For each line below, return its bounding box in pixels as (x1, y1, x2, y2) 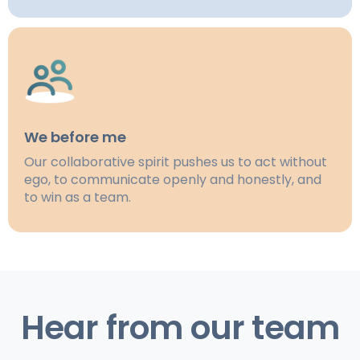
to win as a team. (24, 188, 131, 207)
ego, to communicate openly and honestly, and (24, 170, 321, 190)
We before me (24, 127, 126, 148)
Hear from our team (20, 305, 340, 351)
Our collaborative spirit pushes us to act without (24, 153, 327, 172)
